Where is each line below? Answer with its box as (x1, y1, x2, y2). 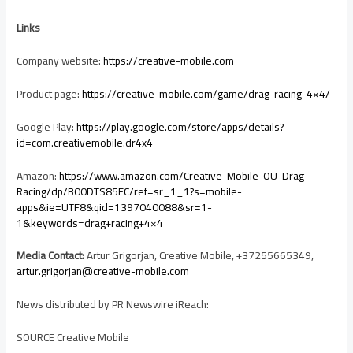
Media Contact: (17, 245, 85, 266)
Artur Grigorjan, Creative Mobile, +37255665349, (84, 245, 314, 266)
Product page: (17, 83, 83, 104)
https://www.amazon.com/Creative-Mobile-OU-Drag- (59, 165, 310, 186)
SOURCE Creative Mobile (17, 327, 130, 348)
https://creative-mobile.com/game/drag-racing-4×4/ (82, 83, 331, 104)
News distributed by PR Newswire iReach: (17, 294, 210, 315)
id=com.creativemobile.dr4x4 (17, 132, 154, 153)
